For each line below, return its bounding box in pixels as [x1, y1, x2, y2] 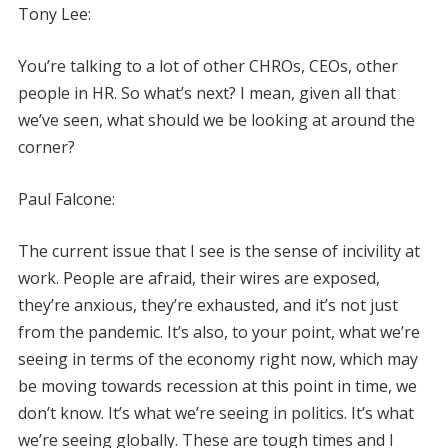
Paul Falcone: [17, 187, 115, 210]
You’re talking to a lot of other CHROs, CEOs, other [17, 54, 398, 77]
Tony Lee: [17, 2, 91, 25]
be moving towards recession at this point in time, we [17, 374, 417, 397]
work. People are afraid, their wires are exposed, [17, 266, 380, 289]
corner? [17, 135, 75, 158]
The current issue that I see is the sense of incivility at [17, 239, 420, 262]
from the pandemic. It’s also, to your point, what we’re [17, 320, 420, 343]
